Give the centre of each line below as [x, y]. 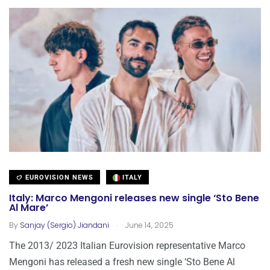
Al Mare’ [29, 208]
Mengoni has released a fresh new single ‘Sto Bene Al [122, 262]
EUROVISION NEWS [58, 178]
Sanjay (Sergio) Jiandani [64, 225]
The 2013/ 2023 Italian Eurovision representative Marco [127, 246]
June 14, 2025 [149, 225]
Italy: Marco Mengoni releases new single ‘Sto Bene [134, 198]
